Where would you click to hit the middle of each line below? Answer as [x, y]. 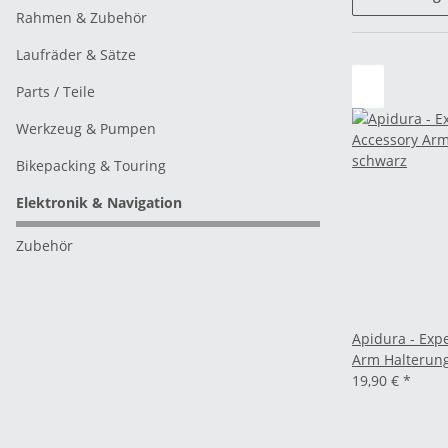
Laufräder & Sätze [76, 54]
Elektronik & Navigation [99, 202]
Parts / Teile [55, 91]
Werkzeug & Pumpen [86, 128]
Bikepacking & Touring [91, 165]
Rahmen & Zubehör [81, 17]
